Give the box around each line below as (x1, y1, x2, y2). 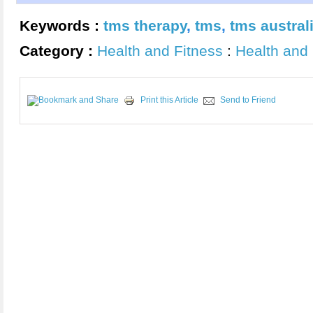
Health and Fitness (97, 43, 223, 59)
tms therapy (103, 17, 187, 34)
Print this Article (140, 95, 198, 105)
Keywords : (20, 17, 103, 34)
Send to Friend (220, 95, 276, 105)
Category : (20, 43, 97, 59)
